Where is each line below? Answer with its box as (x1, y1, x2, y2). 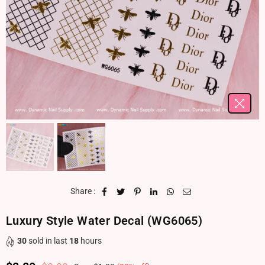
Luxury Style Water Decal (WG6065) (6, 214, 203, 228)
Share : (70, 186, 95, 196)
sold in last (27, 236, 69, 245)
